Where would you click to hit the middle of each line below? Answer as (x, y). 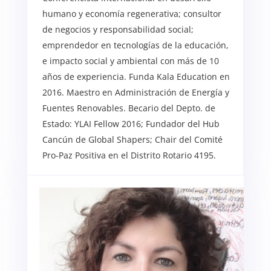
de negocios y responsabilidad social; (118, 30)
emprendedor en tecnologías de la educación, (135, 45)
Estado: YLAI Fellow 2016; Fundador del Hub (131, 124)
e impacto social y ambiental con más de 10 (130, 61)
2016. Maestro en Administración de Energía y (135, 93)
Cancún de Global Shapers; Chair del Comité (132, 140)
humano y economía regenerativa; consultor (132, 14)
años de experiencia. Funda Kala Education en (136, 77)
